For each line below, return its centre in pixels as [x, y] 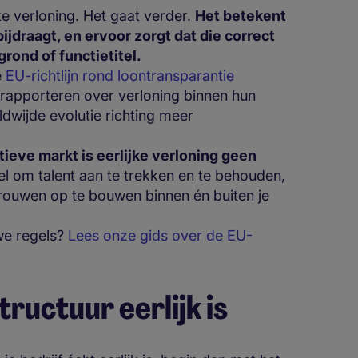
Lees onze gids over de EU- [160, 235]
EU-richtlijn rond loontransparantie [120, 75]
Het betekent [241, 15]
